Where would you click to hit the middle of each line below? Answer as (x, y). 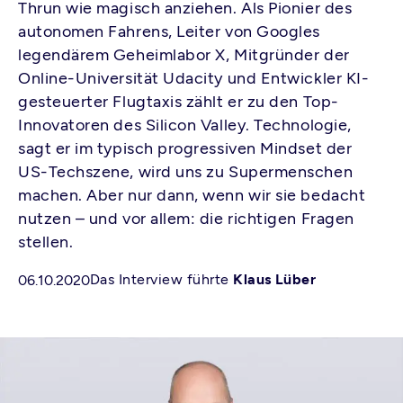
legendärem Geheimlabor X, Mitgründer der (184, 55)
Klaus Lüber (275, 279)
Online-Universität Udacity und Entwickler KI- (194, 78)
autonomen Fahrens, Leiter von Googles (169, 31)
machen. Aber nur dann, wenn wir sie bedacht (192, 195)
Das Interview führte (162, 279)
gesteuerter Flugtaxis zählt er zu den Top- (179, 102)
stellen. (46, 242)
